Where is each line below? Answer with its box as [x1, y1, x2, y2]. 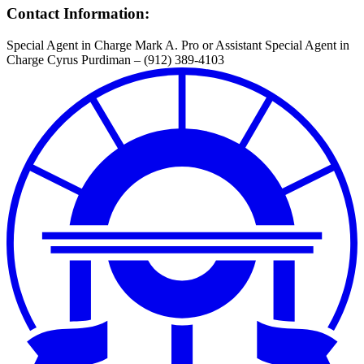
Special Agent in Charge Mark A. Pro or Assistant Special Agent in [6, 37, 349, 52]
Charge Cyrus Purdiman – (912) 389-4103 [6, 52, 224, 67]
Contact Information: [6, 4, 149, 22]
